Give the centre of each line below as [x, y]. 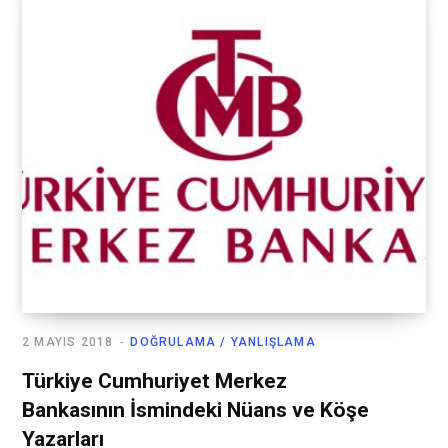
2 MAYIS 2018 [68, 342]
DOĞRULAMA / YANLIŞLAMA [223, 342]
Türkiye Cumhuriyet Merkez [154, 381]
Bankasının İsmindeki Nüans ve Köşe [195, 410]
